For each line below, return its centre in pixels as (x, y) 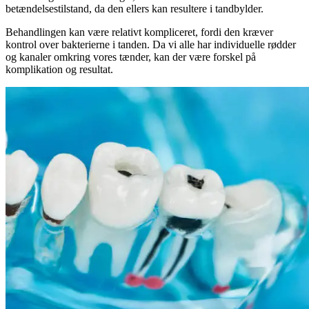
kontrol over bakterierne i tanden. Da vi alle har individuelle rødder (151, 44)
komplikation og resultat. (59, 69)
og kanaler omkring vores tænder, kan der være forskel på (131, 57)
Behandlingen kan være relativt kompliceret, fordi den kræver (139, 32)
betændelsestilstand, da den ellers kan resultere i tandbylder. (134, 8)
